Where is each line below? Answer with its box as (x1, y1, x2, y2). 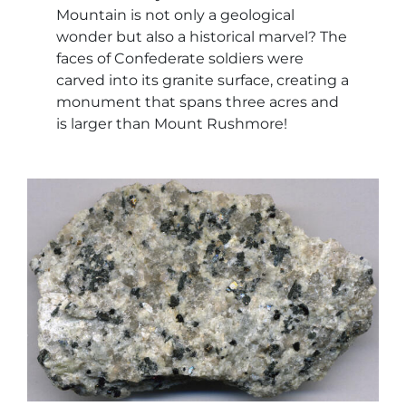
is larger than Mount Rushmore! (56, 115, 287, 133)
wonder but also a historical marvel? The (56, 28, 347, 46)
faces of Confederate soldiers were (56, 50, 304, 68)
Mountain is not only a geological (56, 6, 295, 24)
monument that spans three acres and (56, 93, 339, 111)
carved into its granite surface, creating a (56, 72, 349, 90)
